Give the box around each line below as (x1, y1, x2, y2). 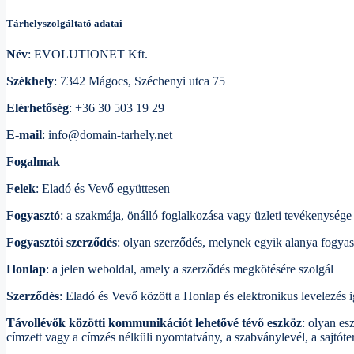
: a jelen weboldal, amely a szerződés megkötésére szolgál (46, 262, 333, 277)
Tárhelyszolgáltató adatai (6, 17, 122, 29)
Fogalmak (6, 155, 60, 169)
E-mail (6, 128, 42, 142)
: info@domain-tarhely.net (42, 128, 172, 142)
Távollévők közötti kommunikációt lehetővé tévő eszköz (6, 316, 302, 330)
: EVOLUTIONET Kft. (28, 47, 148, 62)
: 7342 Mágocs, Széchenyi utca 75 (54, 74, 225, 88)
